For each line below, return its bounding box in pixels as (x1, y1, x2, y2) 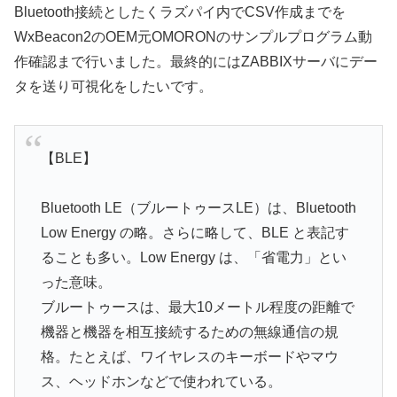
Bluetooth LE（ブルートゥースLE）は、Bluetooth (40, 200, 356, 216)
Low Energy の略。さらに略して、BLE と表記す (40, 225, 349, 241)
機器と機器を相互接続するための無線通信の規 (40, 324, 339, 340)
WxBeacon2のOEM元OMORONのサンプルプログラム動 (14, 29, 372, 45)
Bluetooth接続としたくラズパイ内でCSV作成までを (14, 4, 346, 20)
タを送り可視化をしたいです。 (14, 79, 213, 95)
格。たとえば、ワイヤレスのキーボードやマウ (40, 349, 339, 365)
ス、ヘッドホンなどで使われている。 (40, 374, 282, 390)
